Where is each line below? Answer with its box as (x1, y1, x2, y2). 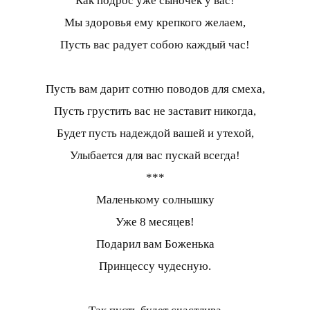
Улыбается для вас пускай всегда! (70, 149, 240, 163)
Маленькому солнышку (95, 193, 215, 207)
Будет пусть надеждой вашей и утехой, (56, 127, 254, 140)
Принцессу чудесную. (99, 259, 211, 273)
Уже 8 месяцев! (116, 215, 194, 229)
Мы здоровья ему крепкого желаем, (64, 16, 246, 30)
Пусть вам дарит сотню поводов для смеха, (45, 82, 265, 96)
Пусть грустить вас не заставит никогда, (54, 104, 256, 118)
